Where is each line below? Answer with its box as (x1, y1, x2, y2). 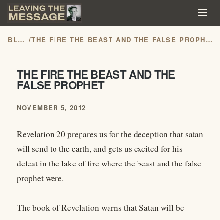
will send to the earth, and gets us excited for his (17, 143, 183, 155)
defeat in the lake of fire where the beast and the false (17, 158, 201, 169)
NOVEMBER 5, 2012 (17, 103, 86, 112)
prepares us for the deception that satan (65, 128, 203, 140)
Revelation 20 (17, 128, 65, 140)
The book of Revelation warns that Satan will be (17, 202, 184, 214)
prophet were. (17, 172, 64, 184)
